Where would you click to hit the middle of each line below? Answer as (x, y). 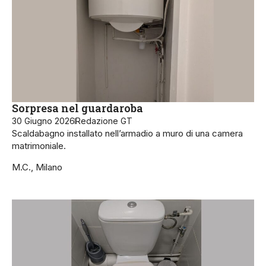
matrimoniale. (39, 146)
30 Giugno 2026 (43, 121)
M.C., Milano (37, 167)
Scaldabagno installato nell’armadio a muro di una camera (127, 134)
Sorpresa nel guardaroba (77, 108)
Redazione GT (104, 121)
